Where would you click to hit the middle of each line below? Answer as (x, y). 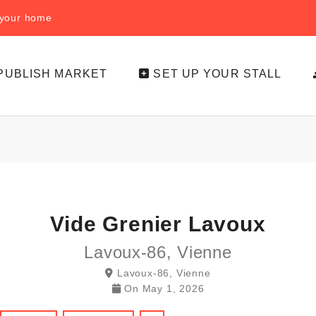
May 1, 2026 (173, 288)
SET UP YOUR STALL (218, 74)
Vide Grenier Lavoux (158, 224)
